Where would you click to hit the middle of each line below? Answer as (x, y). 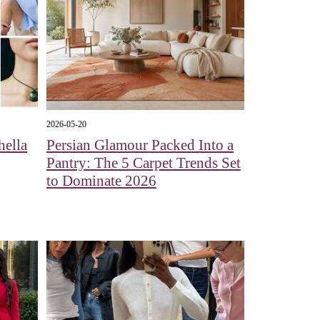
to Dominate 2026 (101, 180)
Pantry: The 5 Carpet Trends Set (143, 162)
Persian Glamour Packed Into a (140, 145)
